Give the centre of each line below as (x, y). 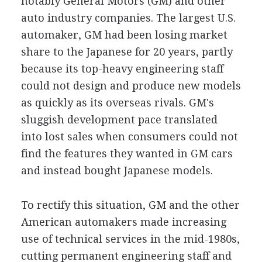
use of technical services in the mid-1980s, (130, 239)
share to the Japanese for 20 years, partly (127, 52)
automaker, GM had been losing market (124, 35)
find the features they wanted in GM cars (127, 154)
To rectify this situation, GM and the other (130, 205)
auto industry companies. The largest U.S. (128, 18)
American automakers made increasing (123, 222)
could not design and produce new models (131, 86)
